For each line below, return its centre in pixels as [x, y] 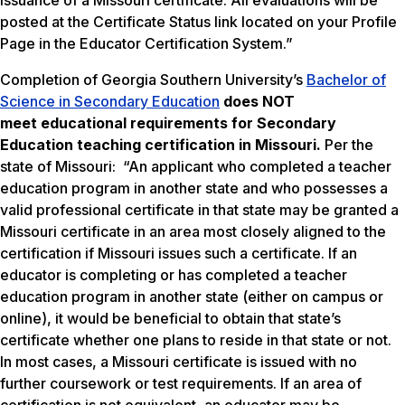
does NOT [259, 102]
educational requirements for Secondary [188, 123]
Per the [347, 145]
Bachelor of [346, 80]
